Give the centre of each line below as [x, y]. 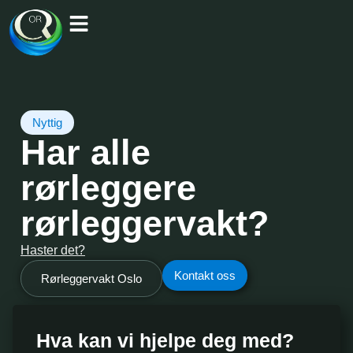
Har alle [85, 152]
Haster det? [53, 250]
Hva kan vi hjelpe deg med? [165, 340]
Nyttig [47, 122]
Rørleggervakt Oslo [91, 278]
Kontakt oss [205, 275]
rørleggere [108, 188]
